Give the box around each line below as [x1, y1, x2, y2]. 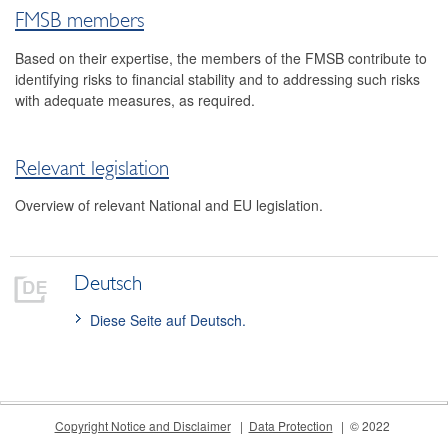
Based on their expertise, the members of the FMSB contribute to [15, 47, 427, 68]
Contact [10, 23, 64, 44]
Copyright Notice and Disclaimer [54, 417, 231, 435]
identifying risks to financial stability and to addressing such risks [15, 68, 420, 89]
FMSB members [15, 8, 144, 33]
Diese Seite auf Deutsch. [90, 310, 247, 331]
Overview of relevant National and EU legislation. [15, 195, 323, 216]
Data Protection [248, 417, 333, 435]
